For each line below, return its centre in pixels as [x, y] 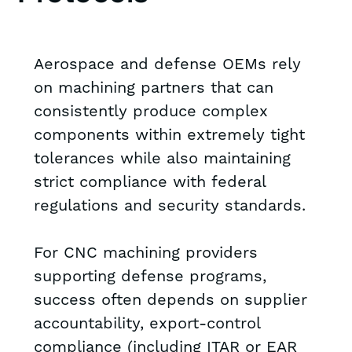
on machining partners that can [153, 88]
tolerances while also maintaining [162, 159]
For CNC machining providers [145, 253]
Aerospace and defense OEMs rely [167, 65]
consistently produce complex [150, 112]
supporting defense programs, [150, 277]
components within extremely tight [169, 136]
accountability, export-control [147, 324]
